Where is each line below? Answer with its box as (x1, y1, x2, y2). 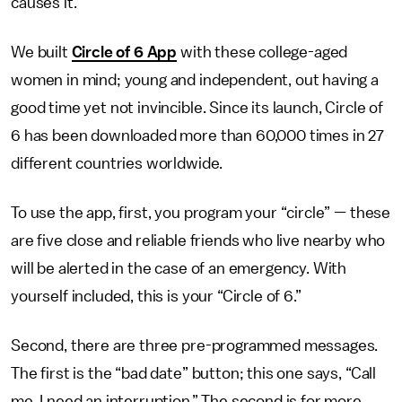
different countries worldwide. (11, 155, 223, 171)
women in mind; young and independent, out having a (11, 72, 379, 88)
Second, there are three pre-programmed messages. (11, 337, 379, 354)
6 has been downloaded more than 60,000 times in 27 (11, 127, 384, 144)
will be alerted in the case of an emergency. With (11, 260, 347, 276)
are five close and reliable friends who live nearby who (11, 232, 386, 249)
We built (11, 44, 72, 60)
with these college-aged (177, 44, 348, 60)
